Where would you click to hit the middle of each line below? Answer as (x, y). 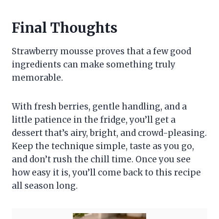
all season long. (45, 186)
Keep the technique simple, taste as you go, (103, 146)
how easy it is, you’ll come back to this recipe (106, 173)
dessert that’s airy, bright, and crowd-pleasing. (109, 133)
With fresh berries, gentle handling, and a (99, 107)
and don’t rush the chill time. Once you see (101, 160)
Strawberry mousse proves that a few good (101, 52)
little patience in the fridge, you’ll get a (94, 120)
